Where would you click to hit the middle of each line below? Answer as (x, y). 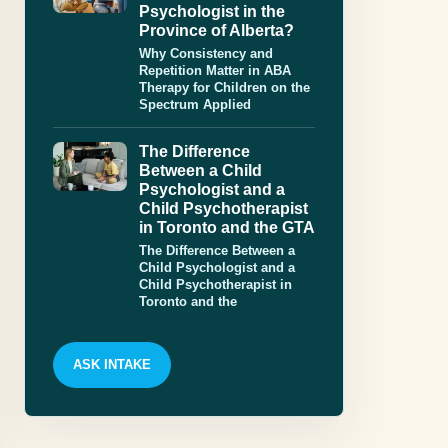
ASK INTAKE (112, 365)
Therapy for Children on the (224, 88)
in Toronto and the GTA (227, 228)
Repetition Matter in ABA (215, 71)
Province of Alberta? (216, 31)
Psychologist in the (212, 12)
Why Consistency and (206, 54)
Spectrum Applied (195, 105)
